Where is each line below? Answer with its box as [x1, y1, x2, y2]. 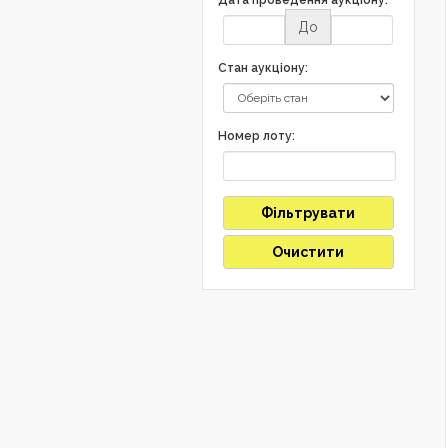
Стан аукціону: [218, 60, 308, 75]
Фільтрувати [261, 204, 356, 221]
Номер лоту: [218, 128, 295, 143]
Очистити [272, 243, 345, 260]
